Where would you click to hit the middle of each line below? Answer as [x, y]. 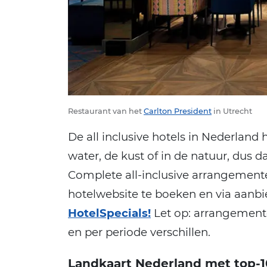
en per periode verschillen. [139, 232]
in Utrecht [232, 111]
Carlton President [178, 111]
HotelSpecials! [109, 213]
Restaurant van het [106, 111]
